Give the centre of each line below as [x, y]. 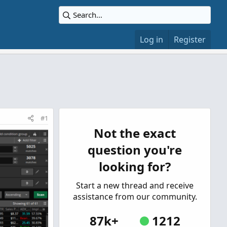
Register [190, 40]
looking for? [135, 166]
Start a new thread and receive [135, 185]
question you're [135, 150]
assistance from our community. [135, 197]
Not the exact [135, 133]
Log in [152, 40]
